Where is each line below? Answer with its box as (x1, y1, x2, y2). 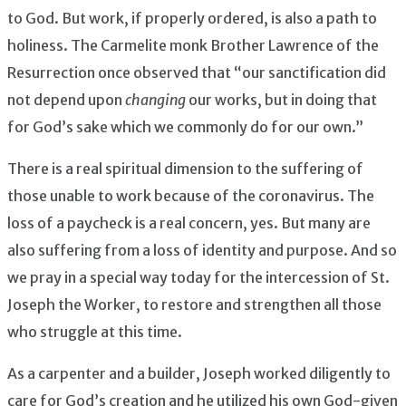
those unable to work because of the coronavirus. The (7, 186, 374, 205)
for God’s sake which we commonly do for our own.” (7, 117, 366, 136)
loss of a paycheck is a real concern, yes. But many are (7, 213, 371, 232)
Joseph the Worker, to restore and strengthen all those (7, 295, 382, 314)
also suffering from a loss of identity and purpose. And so (7, 240, 397, 259)
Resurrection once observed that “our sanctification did (7, 63, 386, 82)
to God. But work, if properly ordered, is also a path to (7, 8, 377, 27)
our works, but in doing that (188, 90, 377, 109)
